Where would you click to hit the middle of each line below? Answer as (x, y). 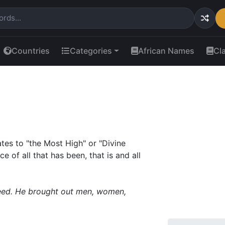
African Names (166, 51)
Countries (31, 51)
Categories (91, 51)
